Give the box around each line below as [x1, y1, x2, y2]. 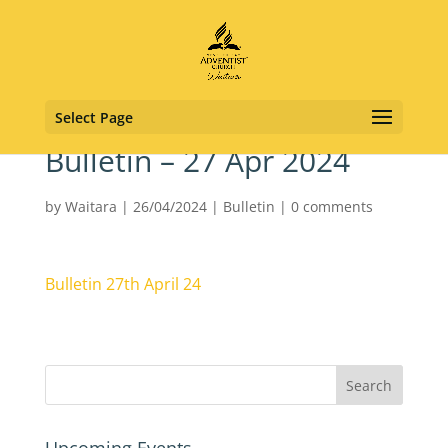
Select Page [54, 108, 133, 127]
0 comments [290, 197, 373, 216]
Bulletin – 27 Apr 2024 [44, 140, 350, 181]
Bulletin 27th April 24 [44, 273, 201, 295]
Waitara [64, 197, 117, 216]
